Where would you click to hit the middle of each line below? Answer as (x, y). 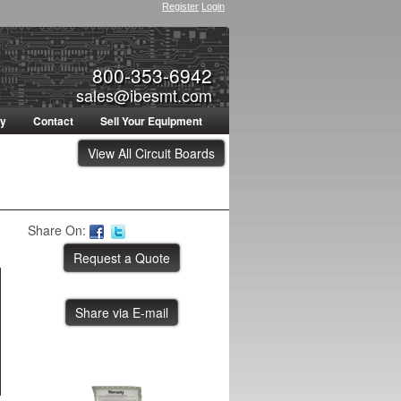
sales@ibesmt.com (144, 95)
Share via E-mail (122, 313)
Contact (53, 121)
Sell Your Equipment (151, 121)
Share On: (57, 230)
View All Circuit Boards (151, 153)
